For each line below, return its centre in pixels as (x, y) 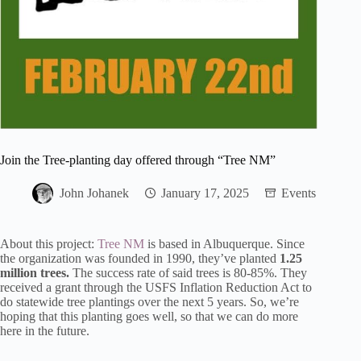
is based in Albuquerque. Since (224, 244)
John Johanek (94, 193)
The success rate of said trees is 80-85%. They (188, 273)
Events (299, 193)
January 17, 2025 (205, 193)
